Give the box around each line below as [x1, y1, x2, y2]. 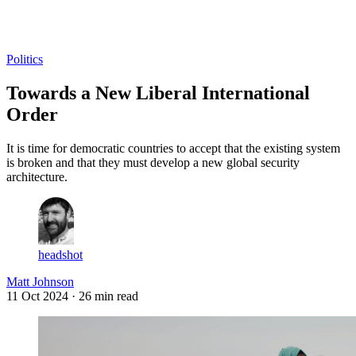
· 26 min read [72, 288, 138, 303]
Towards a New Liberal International [6, 82, 310, 103]
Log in [7, 24, 41, 38]
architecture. [6, 169, 68, 184]
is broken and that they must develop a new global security [6, 155, 300, 169]
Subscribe [45, 24, 95, 38]
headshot [38, 247, 83, 261]
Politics [6, 52, 43, 66]
